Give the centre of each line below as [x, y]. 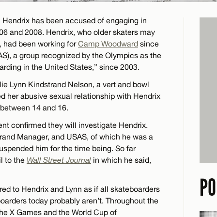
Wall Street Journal [59, 160]
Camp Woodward [108, 43]
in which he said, [121, 160]
